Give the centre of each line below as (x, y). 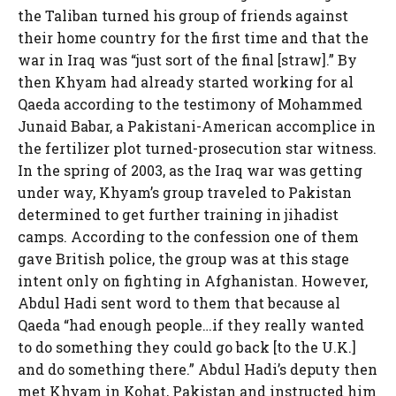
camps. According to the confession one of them (188, 236)
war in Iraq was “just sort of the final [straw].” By (187, 60)
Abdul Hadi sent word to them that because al (179, 303)
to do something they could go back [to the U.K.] (187, 347)
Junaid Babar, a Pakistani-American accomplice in (197, 126)
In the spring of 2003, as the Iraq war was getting (190, 170)
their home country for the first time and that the (193, 38)
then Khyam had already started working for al (186, 82)
